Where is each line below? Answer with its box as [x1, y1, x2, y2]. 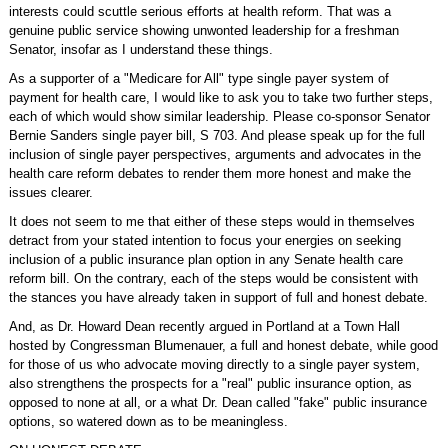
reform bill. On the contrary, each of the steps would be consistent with [8, 271, 418, 286]
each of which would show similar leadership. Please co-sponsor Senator [8, 109, 430, 124]
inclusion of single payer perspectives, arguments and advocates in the [8, 147, 421, 162]
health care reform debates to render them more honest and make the [8, 166, 411, 181]
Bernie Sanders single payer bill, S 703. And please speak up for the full [8, 128, 425, 143]
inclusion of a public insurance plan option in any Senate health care [8, 252, 403, 267]
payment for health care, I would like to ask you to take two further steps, [8, 90, 433, 105]
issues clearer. [8, 185, 93, 200]
